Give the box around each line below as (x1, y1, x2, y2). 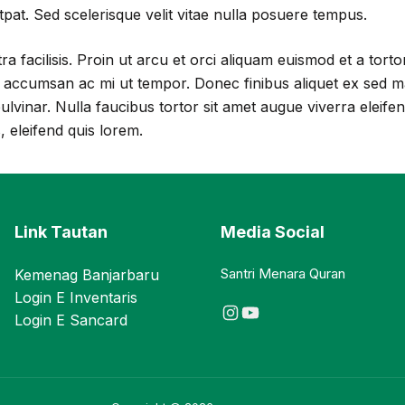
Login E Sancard (14, 310, 127, 329)
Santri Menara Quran (221, 264, 345, 282)
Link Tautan (14, 221, 108, 241)
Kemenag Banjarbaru (14, 265, 159, 284)
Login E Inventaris (14, 287, 137, 306)
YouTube (240, 299, 322, 324)
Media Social (221, 221, 325, 241)
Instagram (220, 299, 318, 324)
